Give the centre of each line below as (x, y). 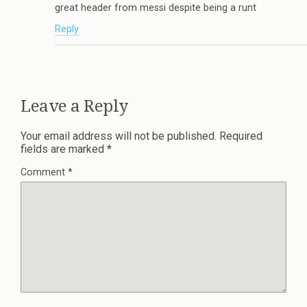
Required (241, 136)
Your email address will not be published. (119, 136)
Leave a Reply (74, 107)
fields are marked (64, 149)
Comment (44, 173)
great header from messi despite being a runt (156, 8)
